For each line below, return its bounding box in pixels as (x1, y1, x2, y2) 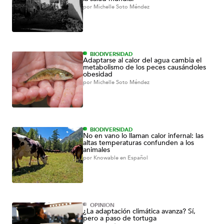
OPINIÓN (90, 201, 115, 209)
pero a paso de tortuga (83, 213, 156, 223)
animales (83, 144, 110, 154)
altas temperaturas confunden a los (83, 137, 194, 147)
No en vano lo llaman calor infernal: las (83, 130, 203, 140)
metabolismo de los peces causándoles (83, 62, 206, 72)
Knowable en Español (93, 153, 148, 161)
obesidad (83, 69, 112, 79)
